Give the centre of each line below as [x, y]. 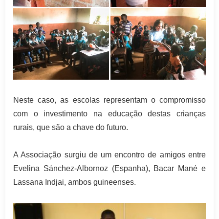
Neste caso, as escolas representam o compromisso [109, 100]
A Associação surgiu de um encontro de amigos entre [109, 155]
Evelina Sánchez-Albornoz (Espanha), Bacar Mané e [109, 169]
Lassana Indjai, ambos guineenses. [75, 182]
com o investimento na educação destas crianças [109, 114]
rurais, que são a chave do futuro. [71, 128]
